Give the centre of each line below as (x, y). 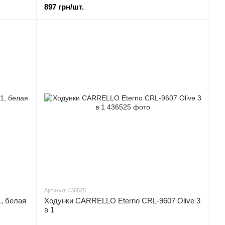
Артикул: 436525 (65, 190)
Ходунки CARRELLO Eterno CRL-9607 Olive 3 (122, 201)
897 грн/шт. (64, 7)
